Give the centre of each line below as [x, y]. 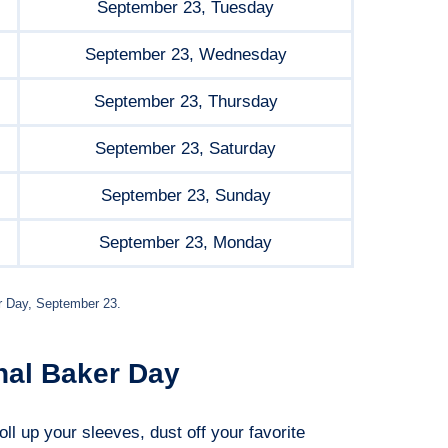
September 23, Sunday [185, 196]
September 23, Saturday [185, 149]
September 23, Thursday [185, 102]
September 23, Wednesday [185, 55]
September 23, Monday [185, 243]
